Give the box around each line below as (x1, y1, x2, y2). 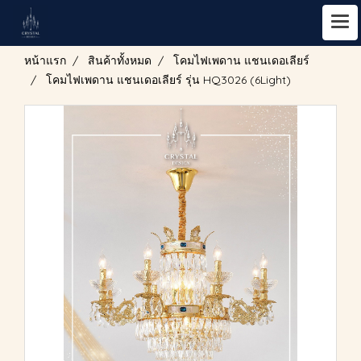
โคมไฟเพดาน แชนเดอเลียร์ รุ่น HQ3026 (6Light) (46, 73, 291, 87)
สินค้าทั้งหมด (88, 53, 151, 68)
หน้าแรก (24, 53, 66, 68)
